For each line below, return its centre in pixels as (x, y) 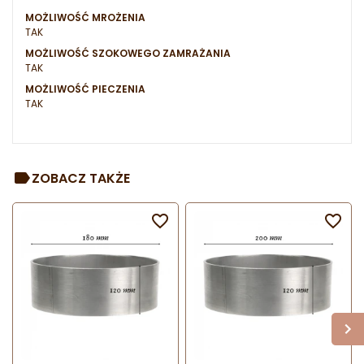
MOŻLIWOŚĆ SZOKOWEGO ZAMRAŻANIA (128, 54)
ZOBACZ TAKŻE (81, 178)
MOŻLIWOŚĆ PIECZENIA (85, 89)
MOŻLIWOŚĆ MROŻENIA (85, 18)
